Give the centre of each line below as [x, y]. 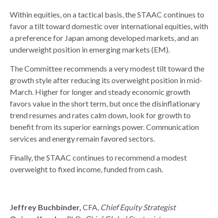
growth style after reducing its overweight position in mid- [106, 80]
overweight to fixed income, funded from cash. [86, 169]
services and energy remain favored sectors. [82, 139]
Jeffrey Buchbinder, [45, 207]
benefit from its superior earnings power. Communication [104, 127]
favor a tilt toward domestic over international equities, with [109, 26]
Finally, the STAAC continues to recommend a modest [98, 158]
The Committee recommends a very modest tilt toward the [107, 69]
